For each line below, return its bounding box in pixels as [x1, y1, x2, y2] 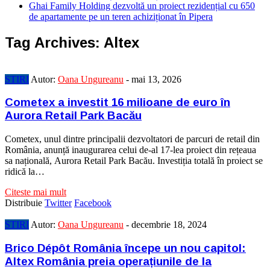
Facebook [74, 198, 111, 209]
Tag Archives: [5, 34, 104, 51]
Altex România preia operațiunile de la [5, 254, 212, 268]
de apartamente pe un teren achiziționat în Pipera [29, 11, 213, 22]
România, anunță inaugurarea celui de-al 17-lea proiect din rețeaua [5, 145, 256, 155]
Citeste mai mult [5, 187, 66, 198]
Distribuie [5, 198, 42, 209]
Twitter [45, 198, 72, 209]
